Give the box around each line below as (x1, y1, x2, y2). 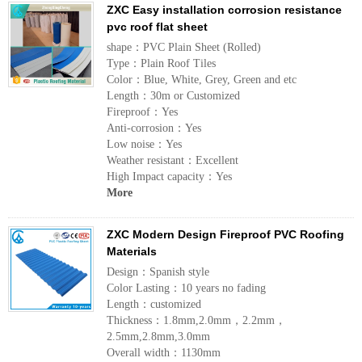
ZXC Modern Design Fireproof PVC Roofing (107, 228, 344, 241)
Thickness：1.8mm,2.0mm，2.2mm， (107, 314, 286, 326)
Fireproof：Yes (107, 106, 178, 118)
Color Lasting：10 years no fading (107, 282, 266, 294)
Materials (107, 245, 157, 258)
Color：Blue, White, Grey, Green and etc (107, 74, 297, 86)
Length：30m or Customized (107, 90, 240, 102)
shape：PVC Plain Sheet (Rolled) (107, 41, 261, 53)
